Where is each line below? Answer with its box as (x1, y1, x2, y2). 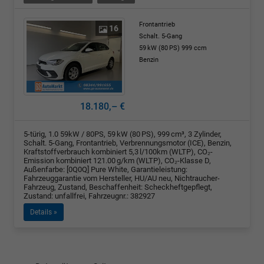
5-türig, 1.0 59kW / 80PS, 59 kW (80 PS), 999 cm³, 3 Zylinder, (24, 129, 222, 138)
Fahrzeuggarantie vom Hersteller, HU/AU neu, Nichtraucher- (24, 173, 220, 183)
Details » (30, 207, 57, 216)
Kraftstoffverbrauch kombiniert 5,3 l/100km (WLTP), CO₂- (24, 147, 213, 156)
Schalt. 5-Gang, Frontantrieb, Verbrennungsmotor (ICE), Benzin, (24, 138, 232, 147)
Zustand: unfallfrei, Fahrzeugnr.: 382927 (24, 191, 155, 200)
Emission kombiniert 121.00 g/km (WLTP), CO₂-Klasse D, (24, 156, 211, 165)
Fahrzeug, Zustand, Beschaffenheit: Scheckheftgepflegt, (24, 182, 212, 192)
